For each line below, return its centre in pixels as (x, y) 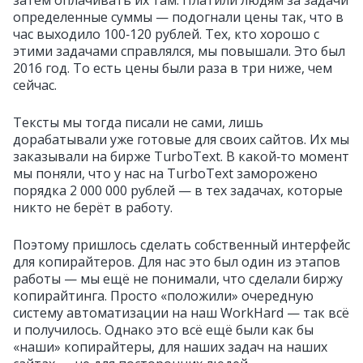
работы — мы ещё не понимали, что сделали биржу (178, 278)
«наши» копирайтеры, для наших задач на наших (170, 346)
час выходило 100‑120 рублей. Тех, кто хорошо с (166, 34)
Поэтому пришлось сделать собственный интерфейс (181, 244)
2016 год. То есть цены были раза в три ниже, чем (173, 68)
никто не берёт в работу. (93, 207)
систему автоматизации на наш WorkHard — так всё (181, 312)
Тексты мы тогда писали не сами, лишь (138, 122)
